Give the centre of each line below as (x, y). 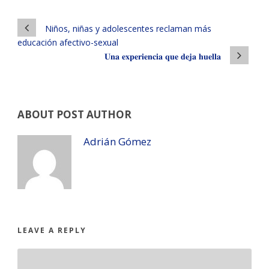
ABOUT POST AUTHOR (74, 115)
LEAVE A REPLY (52, 231)
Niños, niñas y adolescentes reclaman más (128, 29)
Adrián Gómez (117, 142)
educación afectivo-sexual (68, 43)
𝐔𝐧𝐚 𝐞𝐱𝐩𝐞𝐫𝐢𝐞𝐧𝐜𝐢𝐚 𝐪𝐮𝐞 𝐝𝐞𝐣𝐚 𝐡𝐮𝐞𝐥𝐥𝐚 (163, 56)
